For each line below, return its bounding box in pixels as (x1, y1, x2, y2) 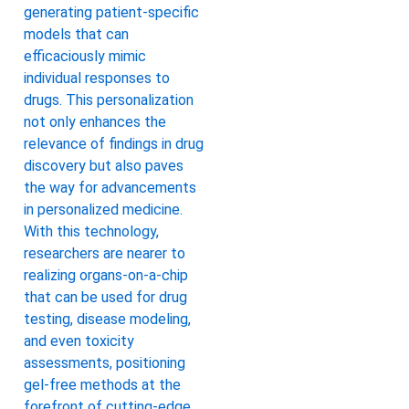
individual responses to (24, 69, 170, 88)
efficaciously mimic (24, 47, 146, 66)
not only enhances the (24, 113, 166, 131)
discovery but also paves (24, 157, 184, 175)
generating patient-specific (24, 4, 199, 22)
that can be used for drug (24, 288, 187, 307)
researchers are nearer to (24, 245, 185, 263)
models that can (24, 26, 129, 44)
